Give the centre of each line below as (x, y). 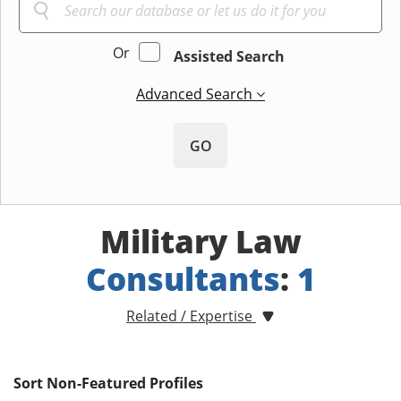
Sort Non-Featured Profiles (108, 384)
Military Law (200, 242)
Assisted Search (229, 57)
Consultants (183, 279)
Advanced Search (196, 94)
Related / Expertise (191, 316)
